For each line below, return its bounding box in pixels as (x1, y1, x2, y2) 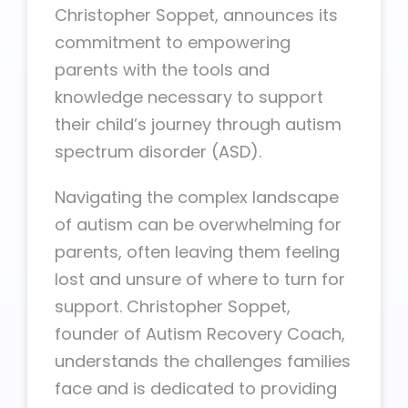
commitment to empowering (55, 31, 291, 54)
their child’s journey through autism (55, 113, 342, 136)
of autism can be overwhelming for (55, 213, 342, 236)
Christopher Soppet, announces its (55, 4, 338, 26)
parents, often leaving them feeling (55, 240, 340, 263)
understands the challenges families (55, 350, 351, 372)
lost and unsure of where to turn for (55, 268, 345, 291)
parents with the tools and (55, 58, 270, 81)
